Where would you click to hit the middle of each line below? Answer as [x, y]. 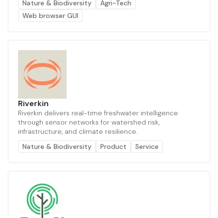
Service [147, 146]
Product [113, 146]
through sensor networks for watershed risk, [89, 122]
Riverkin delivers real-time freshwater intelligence [98, 113]
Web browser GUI [50, 15]
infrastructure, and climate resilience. [78, 131]
